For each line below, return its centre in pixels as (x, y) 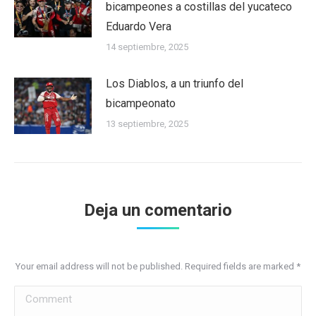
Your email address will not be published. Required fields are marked (156, 266)
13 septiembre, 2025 (147, 123)
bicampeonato (141, 103)
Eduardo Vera (139, 26)
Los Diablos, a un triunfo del (175, 83)
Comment (38, 295)
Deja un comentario (158, 210)
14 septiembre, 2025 (147, 47)
